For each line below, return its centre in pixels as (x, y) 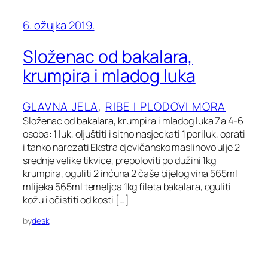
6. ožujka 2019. (59, 25)
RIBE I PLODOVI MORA (166, 107)
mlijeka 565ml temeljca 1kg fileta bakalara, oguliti (127, 187)
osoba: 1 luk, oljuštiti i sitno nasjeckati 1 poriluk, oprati (134, 134)
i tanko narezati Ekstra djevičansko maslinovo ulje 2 (131, 147)
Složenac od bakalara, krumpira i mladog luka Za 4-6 (133, 121)
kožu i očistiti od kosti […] (76, 200)
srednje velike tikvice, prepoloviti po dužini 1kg (120, 161)
